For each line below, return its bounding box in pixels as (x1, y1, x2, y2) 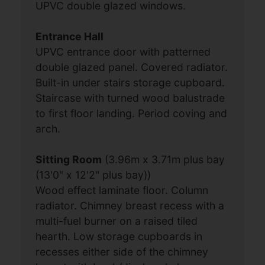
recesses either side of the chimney (35, 245, 209, 258)
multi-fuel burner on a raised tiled (35, 215, 198, 228)
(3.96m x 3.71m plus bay (102, 153, 225, 166)
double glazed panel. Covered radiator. (35, 61, 228, 74)
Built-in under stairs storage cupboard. (35, 76, 225, 89)
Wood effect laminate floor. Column (35, 184, 209, 197)
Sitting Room (35, 153, 102, 166)
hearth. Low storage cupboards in (35, 230, 203, 243)
